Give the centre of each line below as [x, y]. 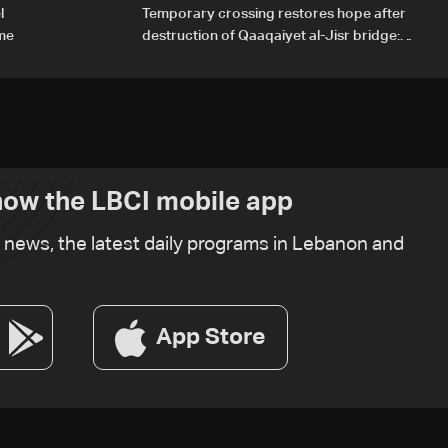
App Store [211, 337]
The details [177, 58]
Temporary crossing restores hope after [274, 14]
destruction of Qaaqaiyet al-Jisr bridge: [271, 36]
